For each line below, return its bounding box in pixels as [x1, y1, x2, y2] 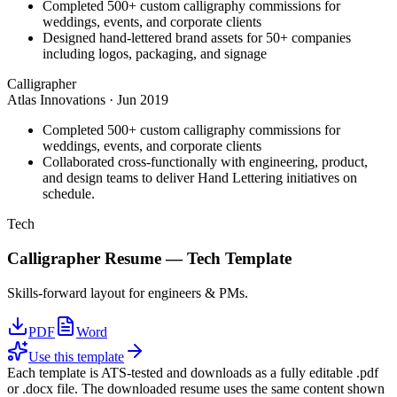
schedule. [43, 186, 95, 202]
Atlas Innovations [7, 92, 105, 108]
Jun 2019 [117, 92, 168, 108]
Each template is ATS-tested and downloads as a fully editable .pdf [7, 364, 378, 380]
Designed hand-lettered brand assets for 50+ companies [43, 30, 351, 46]
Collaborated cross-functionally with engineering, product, [43, 154, 368, 170]
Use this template [28, 348, 124, 364]
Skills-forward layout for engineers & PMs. [7, 284, 248, 300]
